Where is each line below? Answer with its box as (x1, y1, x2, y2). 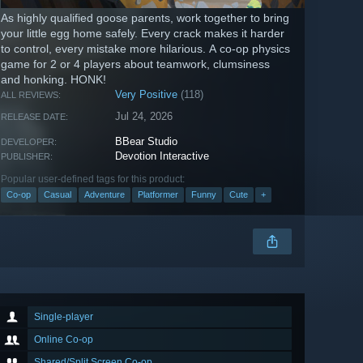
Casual (44, 190, 71, 200)
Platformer (138, 190, 178, 200)
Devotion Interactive (115, 150, 210, 163)
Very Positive (115, 88, 178, 101)
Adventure (84, 190, 125, 200)
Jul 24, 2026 (115, 110, 173, 123)
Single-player (34, 311, 93, 323)
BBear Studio (115, 135, 178, 148)
